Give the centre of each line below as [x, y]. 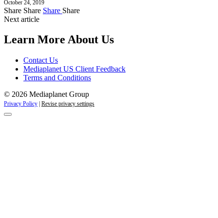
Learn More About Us [59, 40]
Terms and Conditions [57, 78]
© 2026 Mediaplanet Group [46, 94]
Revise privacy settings [68, 104]
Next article [22, 19]
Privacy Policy [21, 104]
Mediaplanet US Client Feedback [74, 69]
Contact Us [41, 60]
